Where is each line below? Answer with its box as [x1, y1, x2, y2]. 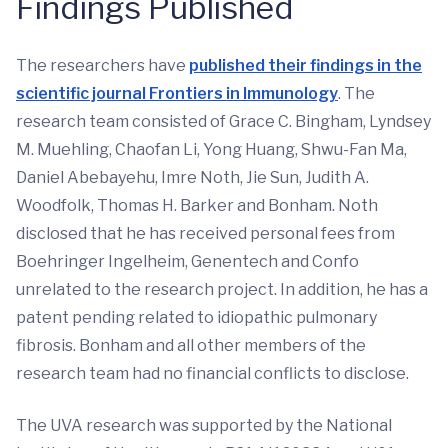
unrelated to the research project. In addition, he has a [16, 280, 428, 299]
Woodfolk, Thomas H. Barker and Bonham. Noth [16, 196, 378, 215]
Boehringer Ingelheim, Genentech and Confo [16, 252, 359, 271]
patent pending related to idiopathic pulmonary [16, 308, 377, 327]
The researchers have [16, 56, 189, 75]
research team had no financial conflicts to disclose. [16, 364, 409, 383]
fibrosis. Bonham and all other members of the [16, 336, 366, 355]
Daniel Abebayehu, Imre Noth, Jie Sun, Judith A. [16, 168, 369, 187]
